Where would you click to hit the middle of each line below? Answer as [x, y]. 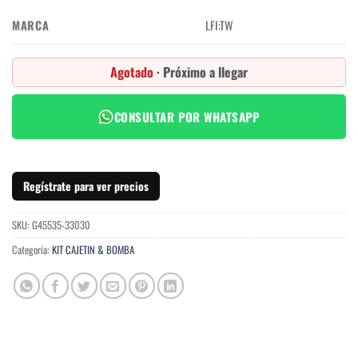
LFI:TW [219, 26]
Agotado [133, 72]
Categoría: [32, 250]
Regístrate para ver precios [86, 186]
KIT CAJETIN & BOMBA [93, 250]
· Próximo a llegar [202, 72]
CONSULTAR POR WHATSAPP [187, 117]
